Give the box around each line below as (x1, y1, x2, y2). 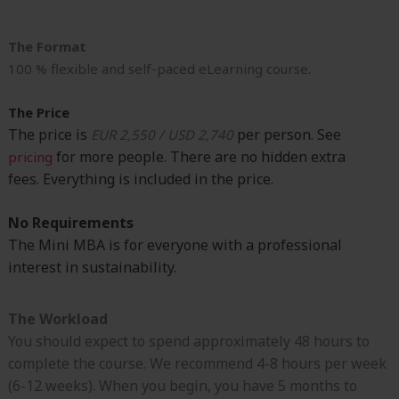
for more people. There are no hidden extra (53, 147, 346, 167)
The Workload (8, 309, 108, 329)
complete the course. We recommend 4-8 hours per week (8, 354, 387, 373)
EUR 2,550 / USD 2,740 (91, 126, 237, 143)
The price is (8, 125, 91, 144)
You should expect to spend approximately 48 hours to (8, 331, 370, 351)
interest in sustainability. (8, 257, 176, 277)
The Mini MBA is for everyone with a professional (8, 235, 342, 255)
